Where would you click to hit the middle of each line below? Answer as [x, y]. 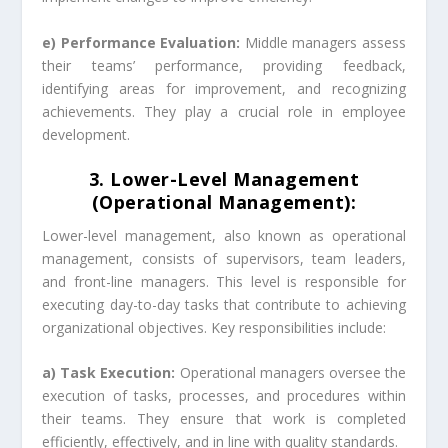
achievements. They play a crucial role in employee [224, 111]
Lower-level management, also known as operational [224, 236]
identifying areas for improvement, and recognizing [224, 88]
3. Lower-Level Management [224, 179]
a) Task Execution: [109, 373]
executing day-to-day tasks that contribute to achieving [224, 305]
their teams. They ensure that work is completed [224, 419]
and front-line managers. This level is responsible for [224, 282]
